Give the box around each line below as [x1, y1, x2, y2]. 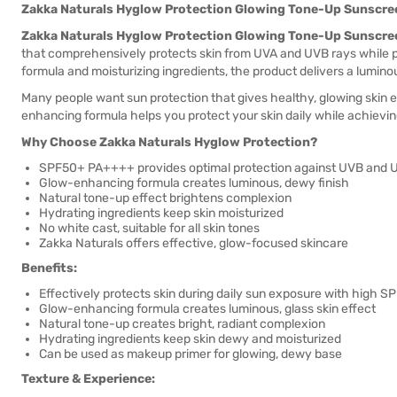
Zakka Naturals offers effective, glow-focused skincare [39, 236, 348, 251]
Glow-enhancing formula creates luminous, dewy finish [39, 175, 349, 191]
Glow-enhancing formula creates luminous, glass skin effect [39, 301, 376, 316]
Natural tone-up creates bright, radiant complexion [39, 316, 325, 331]
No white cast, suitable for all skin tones [39, 221, 260, 236]
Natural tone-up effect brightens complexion [39, 191, 292, 206]
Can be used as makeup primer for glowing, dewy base [39, 346, 342, 362]
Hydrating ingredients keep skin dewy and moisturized [39, 331, 341, 346]
